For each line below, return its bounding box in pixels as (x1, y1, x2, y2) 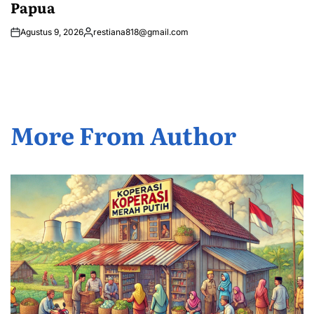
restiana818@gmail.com (93, 26, 189, 37)
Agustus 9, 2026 (20, 26, 83, 37)
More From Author (11, 116, 236, 152)
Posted (83, 32, 110, 43)
